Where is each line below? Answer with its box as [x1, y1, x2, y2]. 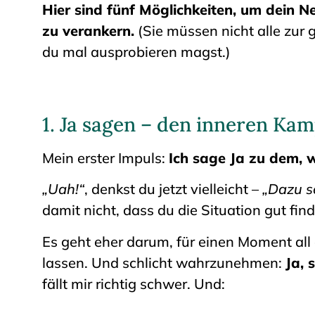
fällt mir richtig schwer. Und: [42, 274, 225, 292]
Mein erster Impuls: [42, 148, 169, 167]
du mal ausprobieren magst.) [42, 42, 231, 60]
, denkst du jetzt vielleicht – [84, 180, 262, 198]
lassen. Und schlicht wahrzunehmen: [42, 253, 285, 271]
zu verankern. [42, 21, 134, 39]
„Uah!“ [42, 180, 84, 198]
